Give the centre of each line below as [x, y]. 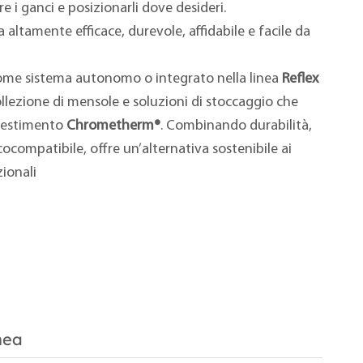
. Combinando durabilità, [236, 126]
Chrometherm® [113, 126]
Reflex [300, 79]
